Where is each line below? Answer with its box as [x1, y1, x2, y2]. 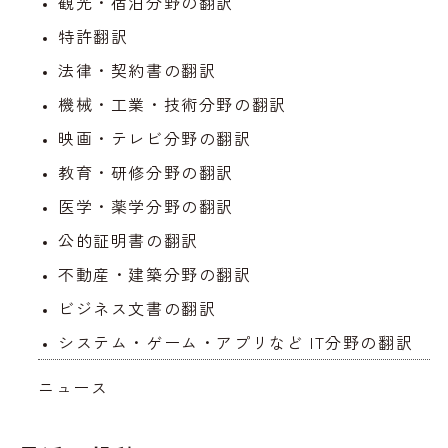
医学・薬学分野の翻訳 [57, 194, 234, 219]
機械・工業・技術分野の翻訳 [57, 92, 287, 117]
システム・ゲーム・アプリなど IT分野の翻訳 [57, 330, 414, 355]
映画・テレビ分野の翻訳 [57, 126, 252, 151]
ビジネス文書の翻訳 [57, 296, 217, 321]
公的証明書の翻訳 [57, 228, 199, 253]
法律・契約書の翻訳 [57, 58, 217, 83]
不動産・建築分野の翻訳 [57, 262, 252, 287]
